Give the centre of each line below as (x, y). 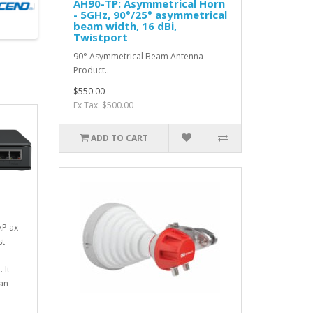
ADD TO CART (119, 138)
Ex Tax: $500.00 (103, 105)
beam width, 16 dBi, (125, 26)
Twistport (100, 37)
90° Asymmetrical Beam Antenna (138, 57)
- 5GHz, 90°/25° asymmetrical (150, 15)
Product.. (91, 71)
